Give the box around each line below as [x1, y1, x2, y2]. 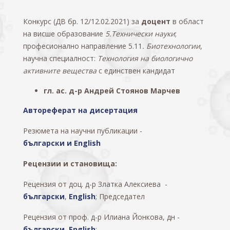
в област [170, 16, 204, 26]
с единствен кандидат [99, 66, 175, 75]
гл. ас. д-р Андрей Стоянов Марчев [44, 86, 180, 95]
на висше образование [23, 29, 105, 39]
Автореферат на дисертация [23, 105, 138, 115]
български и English [23, 138, 101, 148]
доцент [141, 16, 170, 26]
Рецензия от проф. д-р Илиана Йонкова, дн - [23, 212, 180, 222]
